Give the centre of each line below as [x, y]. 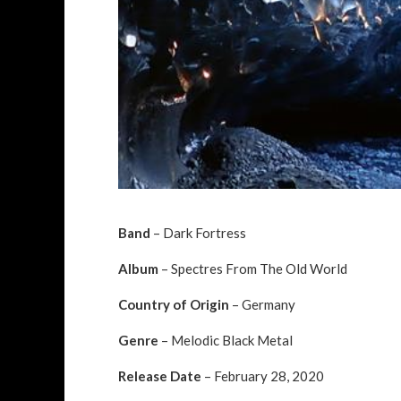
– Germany [262, 304]
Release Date [160, 375]
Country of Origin [174, 304]
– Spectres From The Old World [253, 268]
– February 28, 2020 [263, 375]
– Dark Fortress [198, 232]
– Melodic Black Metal [226, 340]
